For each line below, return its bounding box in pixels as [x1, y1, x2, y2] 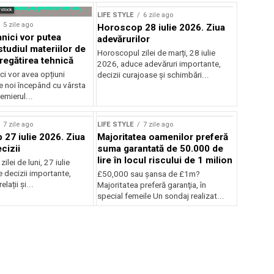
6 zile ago [143, 10, 174, 19]
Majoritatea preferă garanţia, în [97, 180, 207, 190]
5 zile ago [2, 20, 33, 29]
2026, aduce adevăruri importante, [97, 59, 221, 68]
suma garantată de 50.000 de [97, 143, 224, 154]
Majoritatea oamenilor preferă [97, 131, 229, 143]
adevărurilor [97, 33, 150, 45]
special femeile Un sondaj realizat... [97, 191, 225, 201]
